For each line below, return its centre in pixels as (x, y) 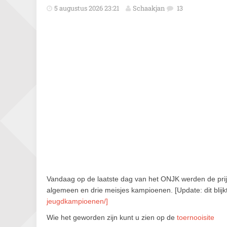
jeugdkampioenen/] (77, 201)
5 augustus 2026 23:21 (87, 8)
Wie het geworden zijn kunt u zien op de (112, 217)
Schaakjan (149, 8)
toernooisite (196, 217)
